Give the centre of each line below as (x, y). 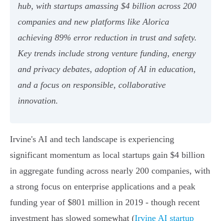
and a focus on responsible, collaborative (92, 85)
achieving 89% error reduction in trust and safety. (107, 38)
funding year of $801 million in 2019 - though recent (105, 203)
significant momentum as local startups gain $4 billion (107, 155)
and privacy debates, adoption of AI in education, (107, 69)
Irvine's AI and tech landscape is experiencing (92, 139)
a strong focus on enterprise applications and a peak (103, 187)
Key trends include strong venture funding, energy (107, 54)
